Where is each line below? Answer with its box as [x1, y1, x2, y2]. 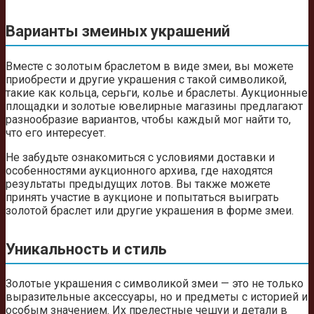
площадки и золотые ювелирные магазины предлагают [6, 99, 303, 113]
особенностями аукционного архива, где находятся [6, 163, 273, 177]
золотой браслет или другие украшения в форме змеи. [6, 203, 294, 217]
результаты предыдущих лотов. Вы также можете [6, 177, 271, 191]
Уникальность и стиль [6, 240, 167, 258]
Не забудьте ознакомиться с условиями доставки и [6, 150, 275, 164]
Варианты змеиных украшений [6, 22, 230, 41]
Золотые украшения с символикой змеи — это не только [6, 277, 303, 291]
